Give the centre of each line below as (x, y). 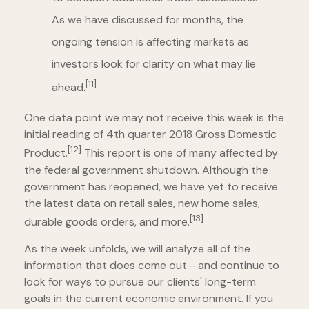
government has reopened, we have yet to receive (151, 186)
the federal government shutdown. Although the (146, 170)
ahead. (69, 88)
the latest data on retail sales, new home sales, (142, 203)
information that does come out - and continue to (152, 265)
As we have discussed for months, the (148, 19)
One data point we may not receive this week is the (154, 118)
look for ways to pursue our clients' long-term (140, 281)
